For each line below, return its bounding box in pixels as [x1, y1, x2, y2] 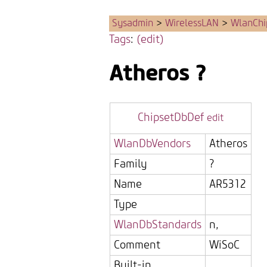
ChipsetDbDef [137, 110, 204, 125]
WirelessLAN [165, 17, 219, 30]
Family [114, 157, 147, 171]
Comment [114, 238, 160, 252]
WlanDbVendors [114, 136, 191, 151]
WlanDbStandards [114, 218, 201, 232]
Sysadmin [112, 17, 153, 30]
